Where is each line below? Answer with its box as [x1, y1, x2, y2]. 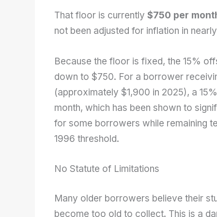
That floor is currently [54, 10, 147, 21]
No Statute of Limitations [54, 163, 159, 174]
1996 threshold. [54, 133, 119, 144]
